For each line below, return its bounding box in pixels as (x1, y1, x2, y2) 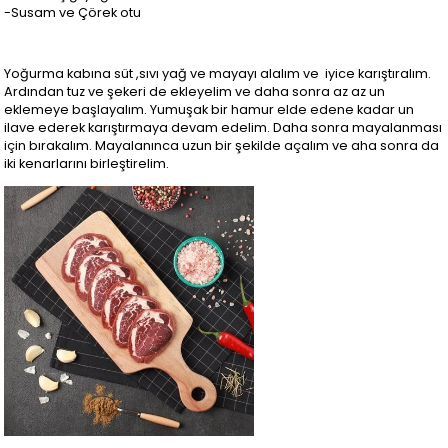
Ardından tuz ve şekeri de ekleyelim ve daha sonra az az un (4, 83, 386, 101)
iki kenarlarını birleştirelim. (4, 155, 170, 173)
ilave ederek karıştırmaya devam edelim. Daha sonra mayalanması (4, 119, 443, 137)
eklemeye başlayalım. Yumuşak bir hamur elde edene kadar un (4, 101, 415, 119)
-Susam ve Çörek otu (4, 3, 142, 21)
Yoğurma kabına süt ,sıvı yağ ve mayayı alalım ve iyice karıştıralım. (4, 65, 432, 83)
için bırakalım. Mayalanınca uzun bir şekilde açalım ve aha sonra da (4, 137, 440, 155)
